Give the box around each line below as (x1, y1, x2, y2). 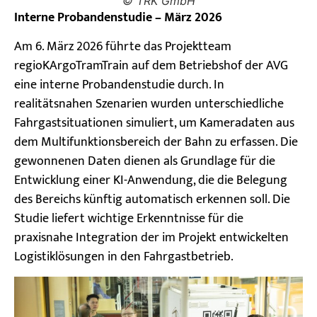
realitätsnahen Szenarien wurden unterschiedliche (14, 93, 284, 115)
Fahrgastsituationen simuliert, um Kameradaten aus (14, 112, 294, 134)
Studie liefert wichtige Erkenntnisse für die (14, 207, 243, 229)
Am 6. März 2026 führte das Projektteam (14, 35, 231, 57)
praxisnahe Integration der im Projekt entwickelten (14, 226, 289, 248)
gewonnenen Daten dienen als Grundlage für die (14, 150, 275, 172)
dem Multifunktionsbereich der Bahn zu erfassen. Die (14, 131, 298, 153)
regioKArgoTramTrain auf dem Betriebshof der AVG (14, 54, 288, 76)
